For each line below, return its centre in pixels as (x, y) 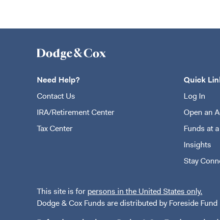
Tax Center (55, 128)
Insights (197, 145)
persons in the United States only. (145, 191)
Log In (194, 96)
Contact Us (56, 96)
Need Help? (58, 80)
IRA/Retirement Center (76, 112)
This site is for (62, 191)
